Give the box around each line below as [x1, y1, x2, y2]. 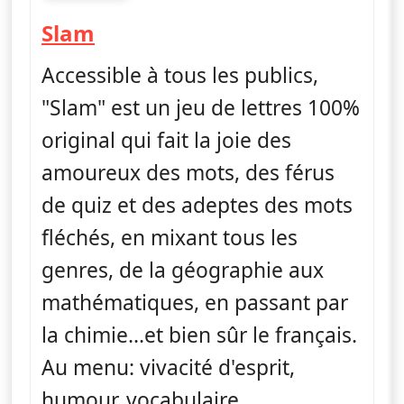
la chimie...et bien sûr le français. [41, 320, 357, 349]
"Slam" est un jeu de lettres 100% [41, 93, 360, 122]
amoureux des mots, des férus [41, 158, 335, 187]
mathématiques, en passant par [41, 288, 348, 317]
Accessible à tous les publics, [41, 60, 318, 89]
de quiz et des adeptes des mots [41, 190, 353, 219]
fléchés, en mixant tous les [41, 223, 298, 252]
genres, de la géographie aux [41, 255, 324, 284]
